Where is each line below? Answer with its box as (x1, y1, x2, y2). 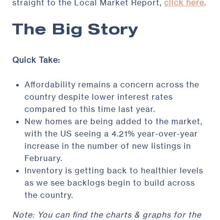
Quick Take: (12, 55, 60, 65)
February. (24, 153, 62, 163)
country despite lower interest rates (24, 91, 173, 102)
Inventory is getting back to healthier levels (24, 165, 203, 175)
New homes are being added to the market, (24, 116, 202, 126)
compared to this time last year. (24, 104, 155, 114)
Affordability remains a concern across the (24, 79, 199, 89)
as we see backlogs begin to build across (24, 177, 195, 188)
